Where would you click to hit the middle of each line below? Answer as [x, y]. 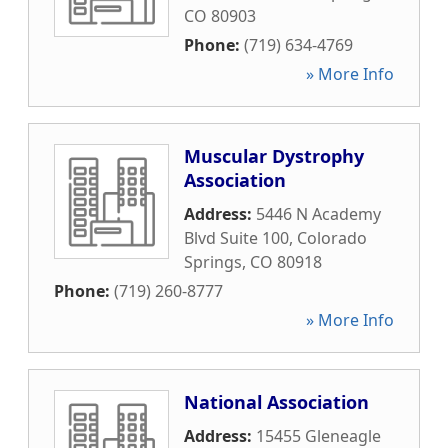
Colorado [332, 238]
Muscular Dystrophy [274, 156]
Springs [213, 262]
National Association [276, 402]
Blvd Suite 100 [236, 238]
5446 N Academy [318, 214]
